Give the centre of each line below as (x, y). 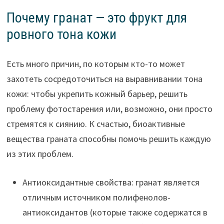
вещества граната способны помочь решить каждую (108, 139)
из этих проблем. (40, 154)
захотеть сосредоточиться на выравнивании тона (104, 79)
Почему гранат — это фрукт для (96, 18)
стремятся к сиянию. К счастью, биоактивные (95, 124)
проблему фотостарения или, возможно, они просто (109, 109)
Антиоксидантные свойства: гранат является (111, 182)
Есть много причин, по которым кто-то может (95, 64)
